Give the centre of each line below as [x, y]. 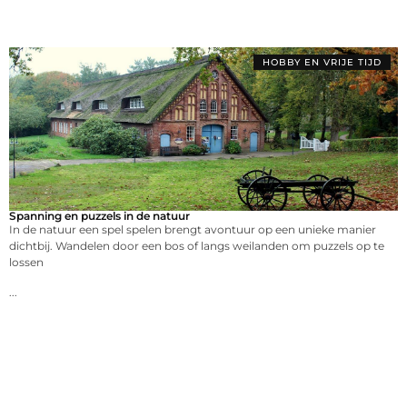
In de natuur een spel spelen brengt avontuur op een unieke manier [193, 230]
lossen [26, 263]
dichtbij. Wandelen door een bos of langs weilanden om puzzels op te [197, 246]
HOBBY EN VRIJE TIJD [322, 63]
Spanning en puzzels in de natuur [99, 216]
